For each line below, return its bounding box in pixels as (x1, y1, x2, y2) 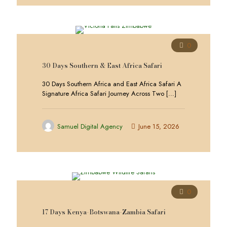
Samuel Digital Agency (57, 122, 123, 131)
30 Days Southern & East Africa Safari (42, 60, 162, 70)
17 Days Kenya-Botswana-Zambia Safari (42, 207, 166, 217)
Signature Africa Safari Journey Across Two (42, 89, 164, 98)
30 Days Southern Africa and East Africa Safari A (42, 79, 181, 89)
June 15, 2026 (138, 122, 179, 131)
